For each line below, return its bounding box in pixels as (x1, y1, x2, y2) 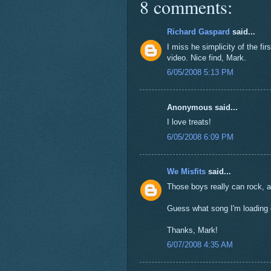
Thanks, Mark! (166, 225, 218, 235)
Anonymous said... (166, 102, 238, 112)
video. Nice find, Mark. (166, 53, 246, 62)
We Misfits (166, 167, 206, 177)
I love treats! (166, 117, 211, 127)
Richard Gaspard (166, 27, 230, 37)
